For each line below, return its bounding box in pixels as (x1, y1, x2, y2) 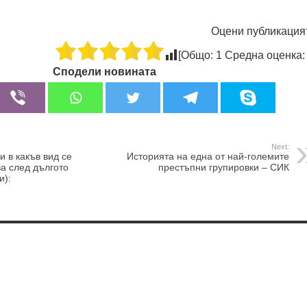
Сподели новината (52, 66, 156, 77)
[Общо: (178, 49, 216, 61)
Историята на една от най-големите (127, 151, 289, 162)
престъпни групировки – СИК (158, 162, 289, 173)
